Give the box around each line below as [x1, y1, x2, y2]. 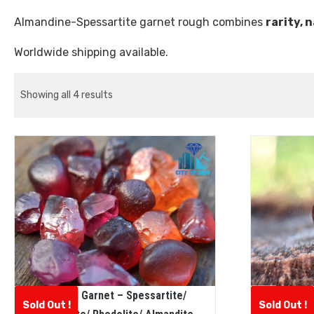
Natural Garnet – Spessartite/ [43, 289, 186, 303]
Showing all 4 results [20, 89, 113, 102]
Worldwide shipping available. [14, 46, 168, 60]
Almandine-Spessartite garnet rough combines [14, 15, 266, 29]
